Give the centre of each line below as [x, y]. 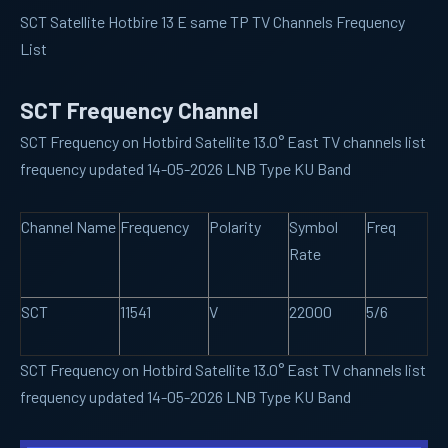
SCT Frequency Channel [139, 110]
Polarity [235, 226]
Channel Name [68, 226]
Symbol [313, 226]
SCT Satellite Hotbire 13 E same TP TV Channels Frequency [212, 21]
